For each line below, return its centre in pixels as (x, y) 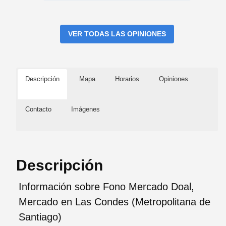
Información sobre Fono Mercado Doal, (106, 186)
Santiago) (40, 217)
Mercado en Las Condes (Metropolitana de (115, 202)
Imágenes (86, 109)
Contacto (38, 109)
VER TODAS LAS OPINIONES (117, 34)
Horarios (127, 79)
